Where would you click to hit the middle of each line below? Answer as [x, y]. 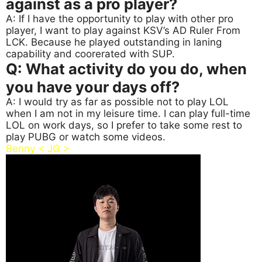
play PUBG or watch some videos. [86, 137]
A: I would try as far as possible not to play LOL [117, 102]
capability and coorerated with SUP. [90, 54]
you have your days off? [93, 87]
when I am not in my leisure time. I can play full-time [128, 114]
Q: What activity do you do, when [126, 69]
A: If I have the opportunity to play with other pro [120, 19]
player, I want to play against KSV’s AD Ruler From [123, 31]
